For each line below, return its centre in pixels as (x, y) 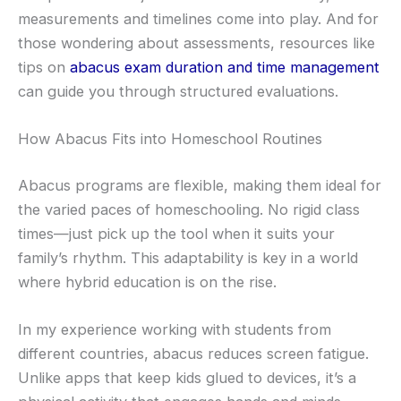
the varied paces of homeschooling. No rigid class (189, 209)
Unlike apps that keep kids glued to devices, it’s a (187, 378)
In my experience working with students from (175, 330)
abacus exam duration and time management (225, 68)
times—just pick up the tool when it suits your (176, 233)
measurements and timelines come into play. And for (198, 19)
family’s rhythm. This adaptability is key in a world (188, 257)
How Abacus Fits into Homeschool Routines (170, 139)
